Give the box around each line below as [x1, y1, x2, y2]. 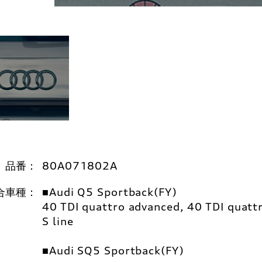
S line [42, 215, 74, 227]
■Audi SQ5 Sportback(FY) [42, 244, 184, 257]
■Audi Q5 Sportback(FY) [42, 185, 177, 198]
